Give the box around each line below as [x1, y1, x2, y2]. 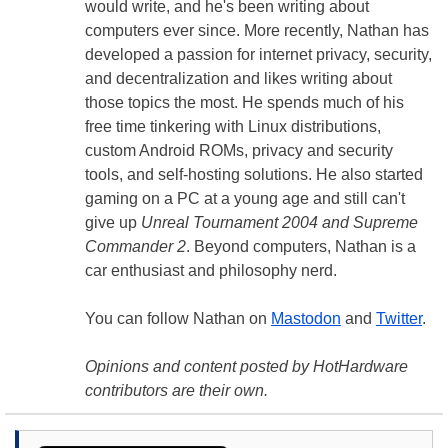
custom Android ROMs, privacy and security [85, 142, 393, 160]
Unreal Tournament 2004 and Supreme [141, 214, 418, 232]
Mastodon [271, 310, 341, 328]
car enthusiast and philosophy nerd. [85, 262, 337, 280]
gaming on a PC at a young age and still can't [85, 190, 405, 208]
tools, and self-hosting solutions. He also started [85, 166, 423, 184]
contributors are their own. [85, 382, 268, 400]
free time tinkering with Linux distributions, [85, 118, 381, 136]
